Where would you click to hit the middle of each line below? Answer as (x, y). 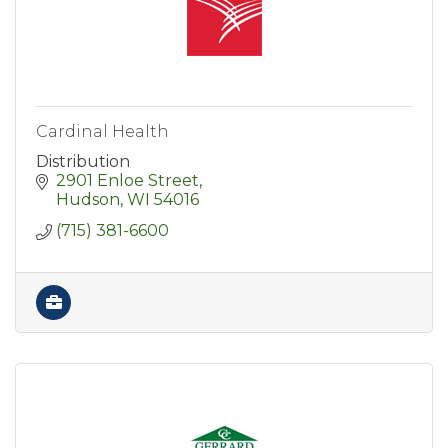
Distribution (83, 162)
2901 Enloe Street (127, 181)
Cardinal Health (102, 132)
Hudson (88, 200)
